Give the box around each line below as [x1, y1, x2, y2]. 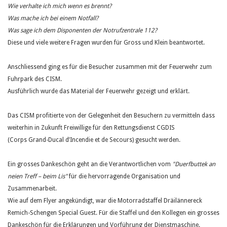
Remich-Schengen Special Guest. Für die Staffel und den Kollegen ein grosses [8, 209, 219, 216]
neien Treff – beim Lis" [8, 173, 67, 180]
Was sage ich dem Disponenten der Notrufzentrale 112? [8, 27, 157, 34]
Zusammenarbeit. [8, 185, 57, 192]
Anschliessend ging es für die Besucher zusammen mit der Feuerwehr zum [8, 63, 212, 70]
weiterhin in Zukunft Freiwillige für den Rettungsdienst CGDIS [8, 124, 175, 131]
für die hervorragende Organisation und [67, 173, 180, 180]
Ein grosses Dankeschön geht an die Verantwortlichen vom [8, 161, 172, 168]
